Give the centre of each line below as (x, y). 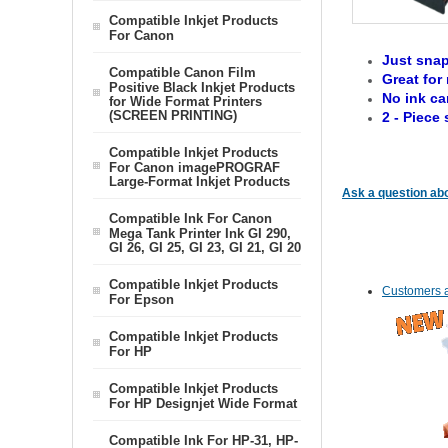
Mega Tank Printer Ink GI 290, (200, 233)
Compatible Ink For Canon (190, 218)
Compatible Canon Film (182, 72)
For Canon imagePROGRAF (194, 167)
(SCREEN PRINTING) (173, 115)
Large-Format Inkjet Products (199, 181)
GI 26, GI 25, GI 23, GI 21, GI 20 (205, 247)
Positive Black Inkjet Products (202, 87)
